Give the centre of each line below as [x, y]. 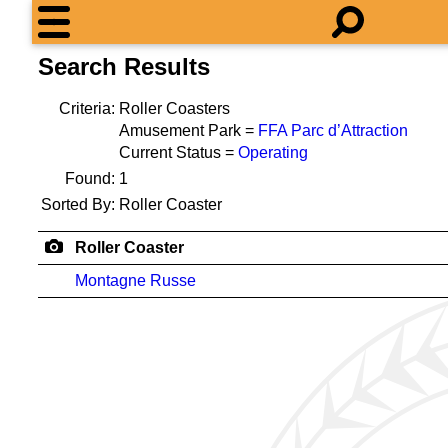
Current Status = [178, 152]
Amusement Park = [188, 130]
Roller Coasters [174, 108]
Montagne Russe [135, 280]
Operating [273, 152]
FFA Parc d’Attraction [333, 130]
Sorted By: [78, 204]
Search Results [124, 66]
